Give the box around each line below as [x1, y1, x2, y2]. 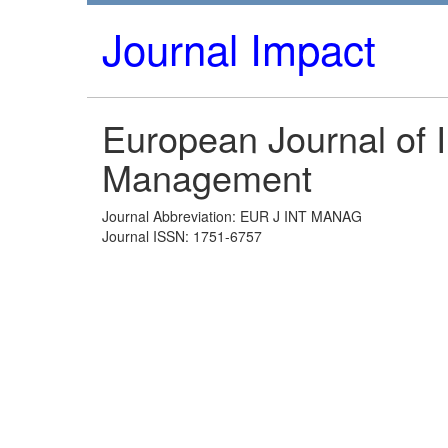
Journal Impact [102, 18, 376, 78]
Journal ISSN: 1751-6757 [102, 226, 262, 246]
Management [102, 151, 312, 202]
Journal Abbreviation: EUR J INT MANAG [102, 206, 362, 226]
